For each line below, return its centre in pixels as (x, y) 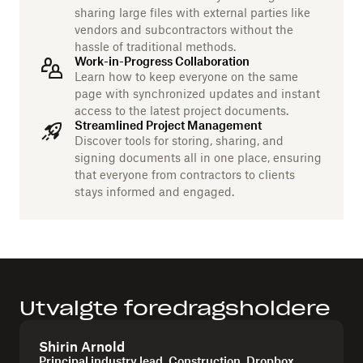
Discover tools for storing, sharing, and (179, 141)
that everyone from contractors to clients (185, 175)
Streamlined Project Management (168, 125)
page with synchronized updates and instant (197, 94)
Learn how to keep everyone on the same (186, 77)
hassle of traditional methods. (155, 47)
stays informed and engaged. (154, 192)
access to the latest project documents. (181, 111)
